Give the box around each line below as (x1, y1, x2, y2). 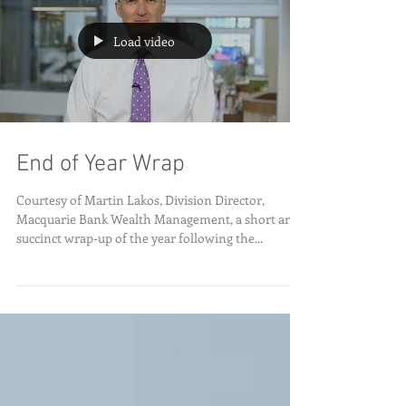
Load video (113, 64, 175, 82)
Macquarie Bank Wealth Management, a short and (16, 243, 300, 260)
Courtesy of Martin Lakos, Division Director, (16, 224, 265, 241)
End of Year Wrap (16, 183, 185, 211)
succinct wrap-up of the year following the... (16, 262, 263, 279)
